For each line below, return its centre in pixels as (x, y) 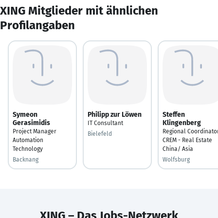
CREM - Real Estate (187, 140)
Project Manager (35, 131)
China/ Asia (178, 149)
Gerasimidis (31, 123)
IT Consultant (105, 123)
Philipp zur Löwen (115, 114)
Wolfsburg (176, 159)
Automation (28, 140)
